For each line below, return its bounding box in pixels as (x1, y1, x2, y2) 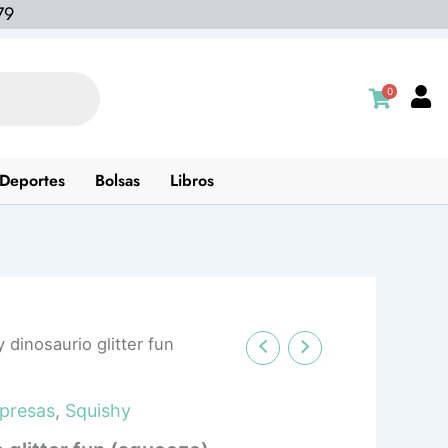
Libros (169, 169, 214, 192)
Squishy (64, 399, 131, 421)
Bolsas (94, 169, 140, 192)
